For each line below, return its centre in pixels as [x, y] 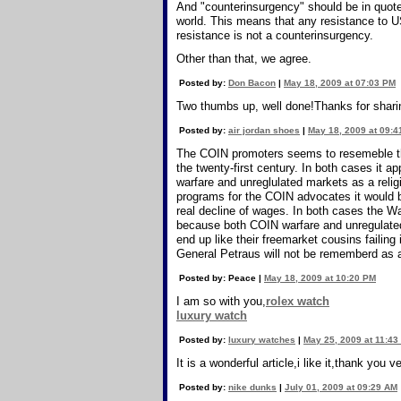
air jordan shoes [264, 130]
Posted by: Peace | [222, 278]
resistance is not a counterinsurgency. [275, 35]
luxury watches [262, 340]
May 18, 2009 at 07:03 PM [340, 83]
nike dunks [252, 387]
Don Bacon [252, 83]
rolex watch [298, 301]
